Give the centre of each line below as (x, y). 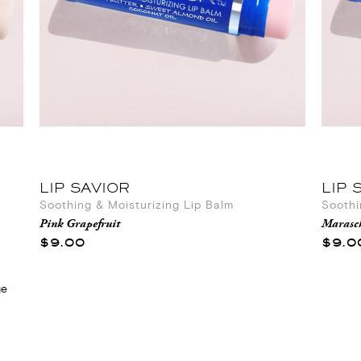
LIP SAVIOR (85, 188)
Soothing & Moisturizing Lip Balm (137, 206)
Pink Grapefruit (80, 224)
